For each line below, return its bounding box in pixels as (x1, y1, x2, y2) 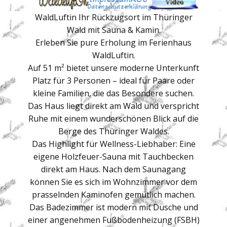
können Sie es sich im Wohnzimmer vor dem (30, 176, 197, 187)
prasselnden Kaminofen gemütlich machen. (31, 189, 196, 200)
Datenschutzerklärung (87, 2, 151, 11)
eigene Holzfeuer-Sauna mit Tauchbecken (33, 151, 194, 162)
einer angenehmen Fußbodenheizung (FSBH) (27, 214, 200, 225)
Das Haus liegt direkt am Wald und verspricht (28, 100, 199, 111)
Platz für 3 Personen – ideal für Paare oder (32, 75, 195, 86)
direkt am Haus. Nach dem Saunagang (41, 164, 186, 175)
